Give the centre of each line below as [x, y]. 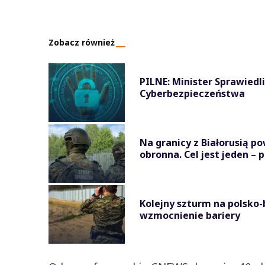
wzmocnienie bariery [190, 215]
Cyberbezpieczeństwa [192, 93]
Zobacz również [82, 42]
